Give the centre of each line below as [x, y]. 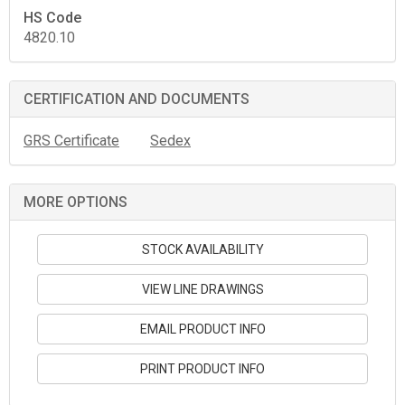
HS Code [52, 17]
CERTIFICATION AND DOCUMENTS [137, 99]
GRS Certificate [71, 140]
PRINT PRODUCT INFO [202, 368]
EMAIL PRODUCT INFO [202, 329]
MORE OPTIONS [75, 202]
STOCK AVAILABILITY [202, 249]
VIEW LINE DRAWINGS [202, 289]
